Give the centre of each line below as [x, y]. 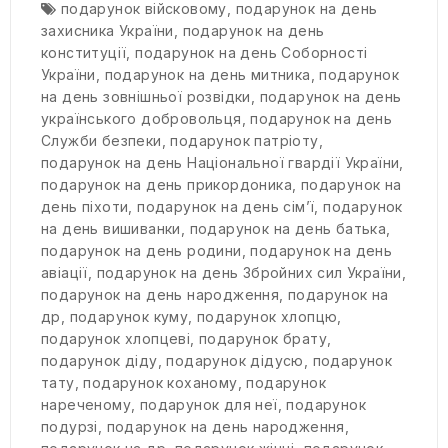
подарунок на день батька [288, 229]
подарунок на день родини [141, 251]
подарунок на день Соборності [251, 53]
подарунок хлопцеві [116, 339]
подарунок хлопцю [267, 317]
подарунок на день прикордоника [166, 185]
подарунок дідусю [235, 361]
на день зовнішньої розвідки [146, 97]
